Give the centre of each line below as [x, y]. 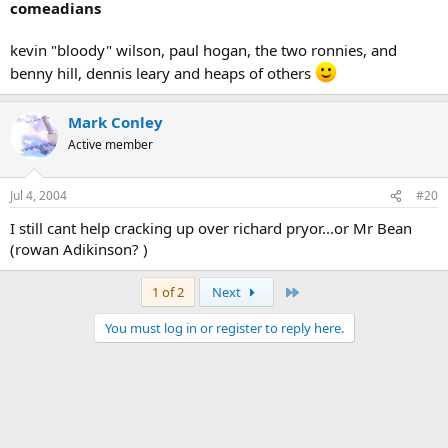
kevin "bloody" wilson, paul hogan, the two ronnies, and [203, 49]
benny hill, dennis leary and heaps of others [162, 72]
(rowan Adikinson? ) [79, 249]
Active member [110, 144]
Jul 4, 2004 [38, 196]
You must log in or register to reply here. [224, 328]
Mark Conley [115, 121]
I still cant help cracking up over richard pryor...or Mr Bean [211, 228]
